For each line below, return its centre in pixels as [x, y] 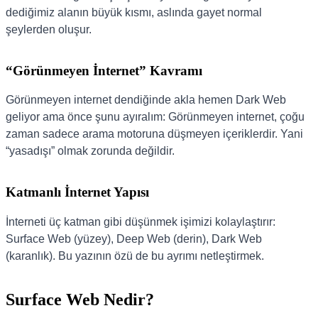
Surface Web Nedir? [80, 299]
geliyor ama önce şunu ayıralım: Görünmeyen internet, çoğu [155, 117]
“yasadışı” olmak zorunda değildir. [90, 151]
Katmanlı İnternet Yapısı [77, 192]
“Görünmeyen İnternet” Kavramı [104, 70]
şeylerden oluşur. [49, 29]
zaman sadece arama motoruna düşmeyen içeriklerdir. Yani [154, 134]
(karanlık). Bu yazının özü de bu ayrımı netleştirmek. [135, 256]
